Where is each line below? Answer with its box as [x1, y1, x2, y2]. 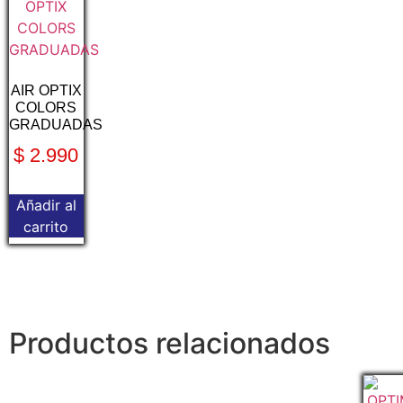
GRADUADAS [9, 117, 103, 133]
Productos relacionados [9, 326, 330, 362]
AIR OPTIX [10, 83, 82, 99]
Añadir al [15, 196, 76, 215]
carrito [23, 218, 69, 237]
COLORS [15, 100, 77, 116]
